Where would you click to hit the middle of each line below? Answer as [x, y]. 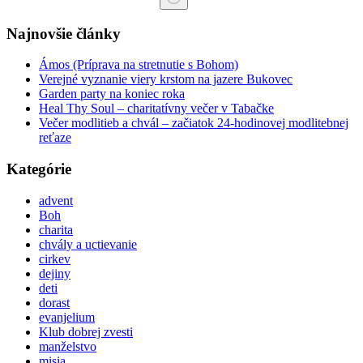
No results [32, 15]
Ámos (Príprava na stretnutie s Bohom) [139, 65]
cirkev [55, 258]
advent [56, 200]
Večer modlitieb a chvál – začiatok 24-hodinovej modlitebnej [194, 123]
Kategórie [39, 169]
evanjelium [67, 317]
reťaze [55, 138]
